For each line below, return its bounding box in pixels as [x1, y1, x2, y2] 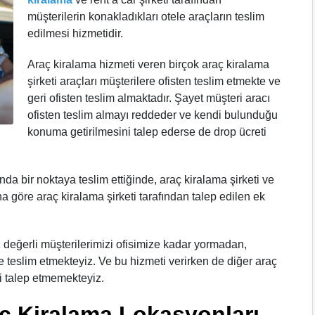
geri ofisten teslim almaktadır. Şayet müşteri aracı [27, 92, 270, 104]
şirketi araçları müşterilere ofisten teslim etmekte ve [27, 75, 281, 87]
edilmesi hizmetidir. [27, 27, 123, 39]
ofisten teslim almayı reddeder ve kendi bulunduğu [27, 109, 278, 121]
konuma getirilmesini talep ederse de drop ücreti [27, 126, 266, 138]
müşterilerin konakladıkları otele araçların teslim [27, 11, 264, 22]
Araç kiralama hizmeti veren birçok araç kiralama [27, 58, 269, 70]
